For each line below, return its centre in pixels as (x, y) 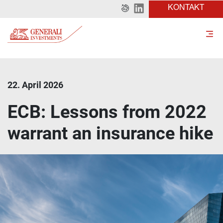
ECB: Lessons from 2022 (107, 112)
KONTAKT (186, 8)
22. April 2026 (35, 85)
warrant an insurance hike (110, 133)
